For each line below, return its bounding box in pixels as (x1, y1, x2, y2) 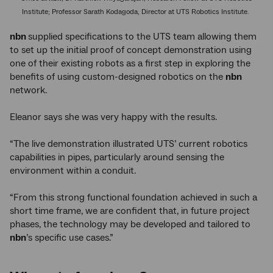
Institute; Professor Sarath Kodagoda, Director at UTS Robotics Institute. (22, 7, 251, 17)
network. (10, 84, 47, 97)
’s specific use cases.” (26, 232, 113, 244)
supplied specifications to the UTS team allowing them (28, 30, 257, 43)
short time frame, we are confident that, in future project (10, 205, 250, 218)
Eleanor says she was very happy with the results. (10, 111, 217, 124)
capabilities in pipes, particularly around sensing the (10, 151, 224, 164)
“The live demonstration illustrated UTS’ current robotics (10, 138, 247, 151)
